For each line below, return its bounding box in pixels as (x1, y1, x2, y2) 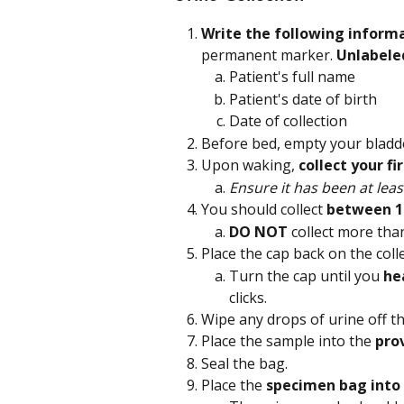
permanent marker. (201, 45, 333, 66)
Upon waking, (201, 155, 298, 176)
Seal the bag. (201, 353, 288, 373)
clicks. (229, 287, 267, 308)
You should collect (201, 199, 326, 220)
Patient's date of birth (229, 88, 377, 109)
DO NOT (229, 221, 291, 242)
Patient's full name (229, 67, 355, 87)
